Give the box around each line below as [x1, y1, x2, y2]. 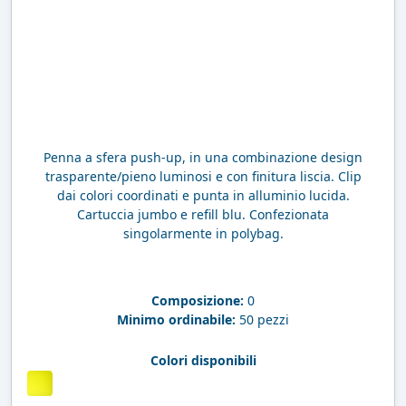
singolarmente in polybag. [122, 224, 284, 242]
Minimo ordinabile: [117, 310, 236, 328]
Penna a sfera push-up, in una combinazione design [43, 148, 362, 166]
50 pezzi [236, 310, 289, 328]
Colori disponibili [150, 351, 256, 369]
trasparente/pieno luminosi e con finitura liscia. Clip [44, 167, 362, 185]
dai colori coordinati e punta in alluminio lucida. [56, 186, 350, 204]
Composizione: [151, 291, 244, 309]
